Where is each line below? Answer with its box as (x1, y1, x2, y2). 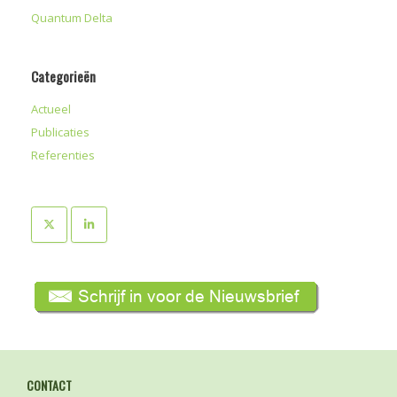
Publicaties (31, 124, 90, 140)
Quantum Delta (31, 10, 113, 26)
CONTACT (27, 375, 72, 394)
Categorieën (31, 66, 96, 86)
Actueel (31, 101, 71, 117)
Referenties (31, 147, 95, 163)
